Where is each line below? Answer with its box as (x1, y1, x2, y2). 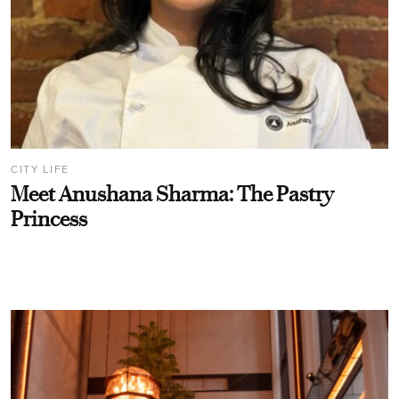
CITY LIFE (11, 162, 69, 175)
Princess (11, 207, 87, 232)
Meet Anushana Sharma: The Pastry (11, 182, 333, 208)
